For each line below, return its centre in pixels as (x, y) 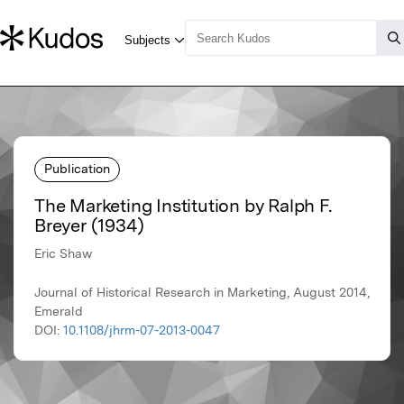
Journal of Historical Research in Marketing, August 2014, (202, 293)
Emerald (59, 312)
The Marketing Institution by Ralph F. (183, 206)
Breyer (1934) (89, 226)
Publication (77, 168)
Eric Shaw (63, 254)
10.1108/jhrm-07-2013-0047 (142, 331)
